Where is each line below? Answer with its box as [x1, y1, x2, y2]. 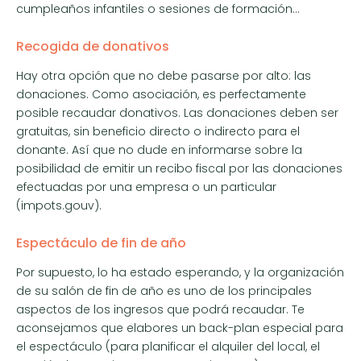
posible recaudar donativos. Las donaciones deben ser [16, 104, 338, 121]
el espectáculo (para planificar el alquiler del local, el [16, 338, 320, 355]
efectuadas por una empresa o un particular [16, 178, 276, 195]
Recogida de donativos [16, 36, 169, 56]
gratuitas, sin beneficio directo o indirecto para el [16, 122, 300, 139]
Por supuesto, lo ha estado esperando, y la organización [16, 263, 344, 280]
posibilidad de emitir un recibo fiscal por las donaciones [16, 160, 342, 176]
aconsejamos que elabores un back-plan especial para [16, 319, 343, 336]
